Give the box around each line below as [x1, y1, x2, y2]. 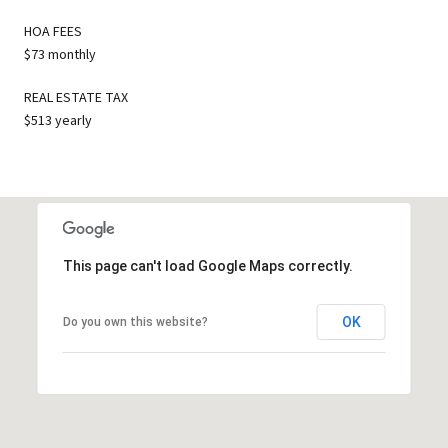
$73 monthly [24, 44, 96, 65]
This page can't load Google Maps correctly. [62, 257, 353, 274]
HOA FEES [24, 21, 82, 42]
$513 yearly [24, 110, 92, 131]
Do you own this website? [62, 314, 208, 329]
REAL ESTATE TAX [24, 87, 128, 108]
